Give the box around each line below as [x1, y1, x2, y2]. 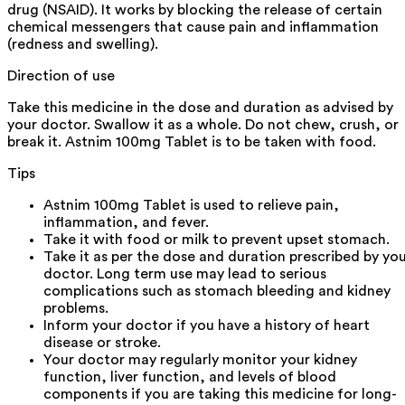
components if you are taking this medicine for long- [43, 386, 397, 401]
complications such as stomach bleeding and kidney [43, 283, 391, 298]
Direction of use [7, 68, 115, 83]
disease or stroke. [43, 334, 161, 350]
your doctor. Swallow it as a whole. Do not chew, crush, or [7, 117, 399, 132]
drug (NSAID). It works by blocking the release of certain [7, 2, 382, 17]
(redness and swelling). [7, 36, 158, 52]
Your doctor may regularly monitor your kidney [43, 352, 357, 367]
